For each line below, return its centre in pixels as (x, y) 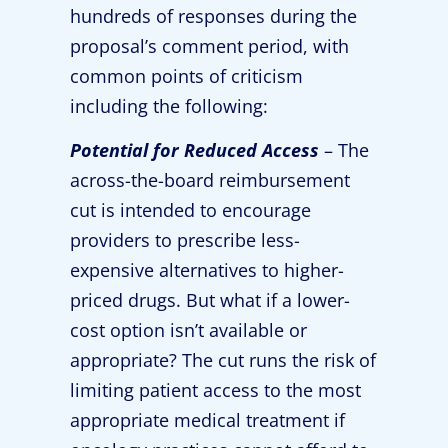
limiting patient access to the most (215, 389)
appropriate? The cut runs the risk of (223, 359)
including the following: (169, 105)
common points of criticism (186, 75)
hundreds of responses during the (213, 15)
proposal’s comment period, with (209, 45)
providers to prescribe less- (185, 239)
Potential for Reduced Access (194, 149)
